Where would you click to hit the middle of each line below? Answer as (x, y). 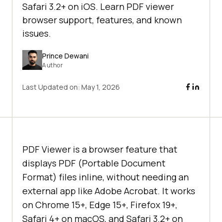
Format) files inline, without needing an (106, 177)
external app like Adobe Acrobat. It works (109, 191)
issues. (37, 33)
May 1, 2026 (101, 87)
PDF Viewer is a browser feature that (100, 149)
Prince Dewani (65, 55)
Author (53, 65)
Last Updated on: (52, 87)
